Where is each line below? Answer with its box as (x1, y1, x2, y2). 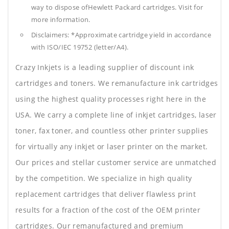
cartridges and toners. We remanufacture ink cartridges (15, 78, 218, 88)
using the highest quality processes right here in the (15, 94, 207, 104)
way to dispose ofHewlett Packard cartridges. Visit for (31, 3, 203, 12)
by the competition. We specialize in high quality (15, 173, 192, 184)
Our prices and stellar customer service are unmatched (15, 157, 217, 168)
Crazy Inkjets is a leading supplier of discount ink (15, 62, 194, 73)
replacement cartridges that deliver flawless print (15, 189, 196, 199)
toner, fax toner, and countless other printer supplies (15, 126, 209, 136)
